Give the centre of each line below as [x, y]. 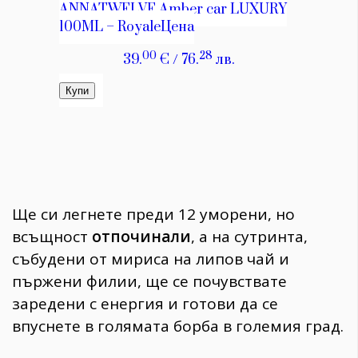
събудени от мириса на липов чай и [151, 259]
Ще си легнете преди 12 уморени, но [153, 214]
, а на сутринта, [249, 236]
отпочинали [141, 236]
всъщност [52, 236]
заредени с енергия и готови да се [145, 303]
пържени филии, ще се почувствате [149, 281]
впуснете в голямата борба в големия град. [178, 326]
